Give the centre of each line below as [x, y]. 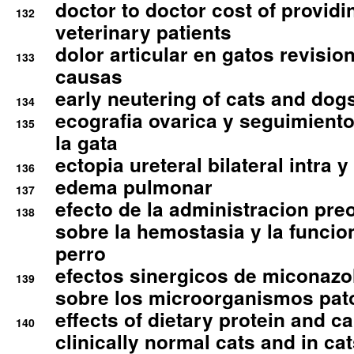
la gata [87, 142]
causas [89, 76]
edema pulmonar [134, 186]
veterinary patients [143, 32]
